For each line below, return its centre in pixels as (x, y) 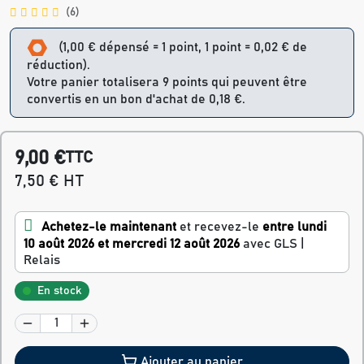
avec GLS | (273, 243)
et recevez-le (219, 226)
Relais (42, 260)
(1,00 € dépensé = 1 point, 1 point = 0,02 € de (183, 48)
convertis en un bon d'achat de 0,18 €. (136, 99)
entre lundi (295, 226)
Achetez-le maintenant (109, 226)
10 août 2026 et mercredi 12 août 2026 (132, 243)
